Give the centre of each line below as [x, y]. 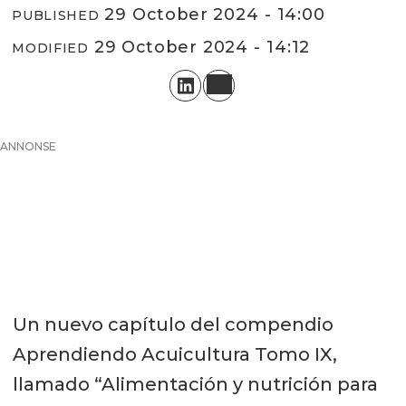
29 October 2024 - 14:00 [221, 15]
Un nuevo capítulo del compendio [173, 324]
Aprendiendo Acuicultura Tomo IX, [174, 354]
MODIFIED [50, 48]
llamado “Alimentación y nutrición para [195, 384]
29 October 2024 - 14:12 [208, 48]
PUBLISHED [56, 16]
